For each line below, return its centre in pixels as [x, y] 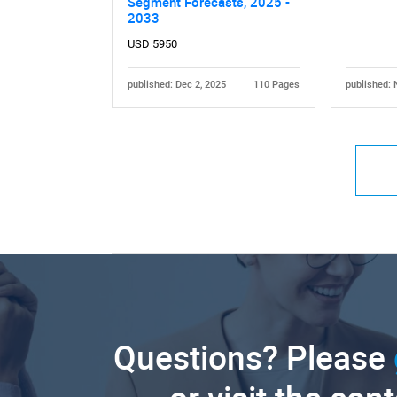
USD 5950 [152, 44]
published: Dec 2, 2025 [176, 85]
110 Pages [277, 85]
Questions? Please [254, 357]
